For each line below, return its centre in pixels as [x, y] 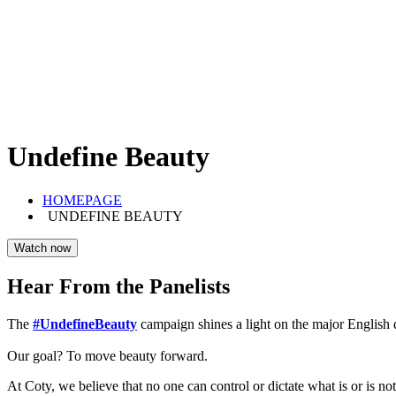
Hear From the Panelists [118, 286]
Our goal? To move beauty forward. [107, 355]
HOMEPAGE [82, 200]
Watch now [42, 247]
